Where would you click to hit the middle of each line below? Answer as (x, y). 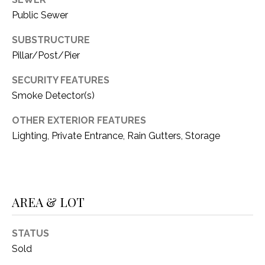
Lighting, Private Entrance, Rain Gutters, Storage (116, 135)
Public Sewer (40, 15)
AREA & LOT (48, 202)
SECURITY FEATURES (61, 80)
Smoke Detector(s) (53, 95)
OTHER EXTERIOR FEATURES (79, 120)
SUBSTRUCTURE (51, 40)
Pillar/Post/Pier (46, 55)
